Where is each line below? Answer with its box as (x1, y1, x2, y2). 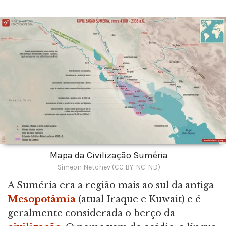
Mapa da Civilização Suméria (50, 149, 168, 161)
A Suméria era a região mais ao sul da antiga (8, 180, 214, 191)
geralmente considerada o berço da (8, 208, 175, 219)
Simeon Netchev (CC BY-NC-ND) (58, 162, 160, 172)
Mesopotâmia (8, 194, 76, 205)
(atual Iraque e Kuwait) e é (76, 194, 201, 205)
